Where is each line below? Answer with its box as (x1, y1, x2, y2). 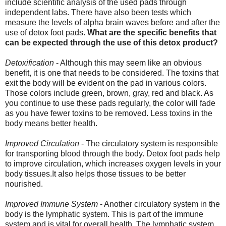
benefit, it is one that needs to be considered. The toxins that (5, 68, 218, 77)
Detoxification (5, 58, 54, 67)
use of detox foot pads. (5, 28, 87, 37)
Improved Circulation (5, 139, 79, 148)
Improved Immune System (5, 199, 98, 208)
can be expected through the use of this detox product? (5, 38, 218, 47)
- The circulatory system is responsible (79, 139, 218, 148)
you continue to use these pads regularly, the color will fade (5, 98, 215, 107)
